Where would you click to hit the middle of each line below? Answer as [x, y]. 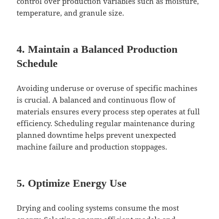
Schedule [37, 64]
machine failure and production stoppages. [92, 147]
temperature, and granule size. [71, 13]
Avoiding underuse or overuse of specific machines [107, 88]
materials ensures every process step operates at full [109, 112]
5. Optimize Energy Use [72, 183]
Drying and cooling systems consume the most [98, 208]
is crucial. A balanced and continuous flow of [96, 100]
